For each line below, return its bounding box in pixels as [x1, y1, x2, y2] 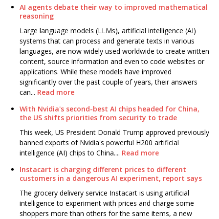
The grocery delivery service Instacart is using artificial [20, 188, 189, 198]
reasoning [20, 11, 54, 21]
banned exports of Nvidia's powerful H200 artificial [20, 138, 179, 148]
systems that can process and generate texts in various [20, 36, 195, 46]
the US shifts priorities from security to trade [20, 113, 177, 123]
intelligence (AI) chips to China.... [20, 148, 122, 158]
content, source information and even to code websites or [20, 57, 204, 66]
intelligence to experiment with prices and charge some [20, 198, 194, 208]
